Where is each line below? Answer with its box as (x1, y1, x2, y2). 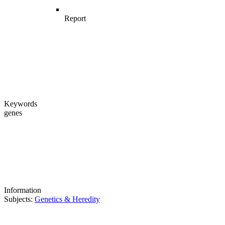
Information (4, 186, 41, 194)
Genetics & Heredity (35, 195, 100, 203)
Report (64, 14, 86, 23)
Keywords (4, 99, 37, 108)
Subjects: (4, 195, 33, 203)
